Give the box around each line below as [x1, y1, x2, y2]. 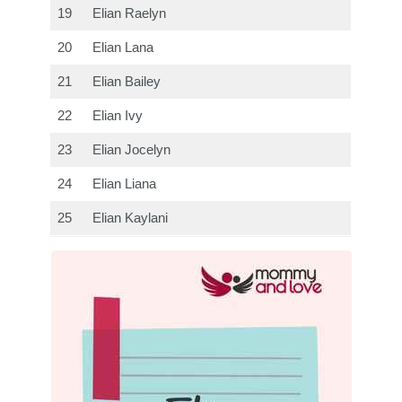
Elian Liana [92, 177, 157, 192]
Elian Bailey [92, 74, 162, 90]
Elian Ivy [92, 109, 144, 124]
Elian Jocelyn [92, 143, 171, 158]
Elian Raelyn [92, 6, 167, 22]
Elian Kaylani [92, 211, 169, 226]
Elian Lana [92, 40, 154, 56]
